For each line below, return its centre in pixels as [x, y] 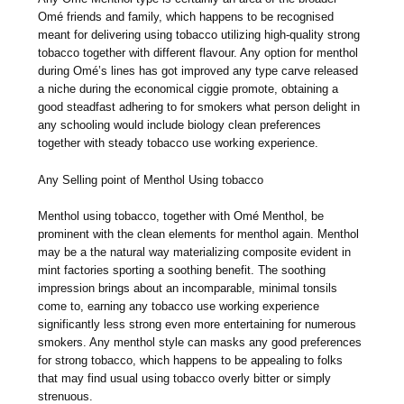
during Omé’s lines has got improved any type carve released [198, 70]
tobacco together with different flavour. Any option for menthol [198, 52]
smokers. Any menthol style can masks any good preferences [200, 343]
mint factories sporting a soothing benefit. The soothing [182, 271]
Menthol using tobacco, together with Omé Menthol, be [181, 216]
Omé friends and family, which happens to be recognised [186, 16]
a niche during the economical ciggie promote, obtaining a [188, 88]
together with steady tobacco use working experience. [179, 142]
